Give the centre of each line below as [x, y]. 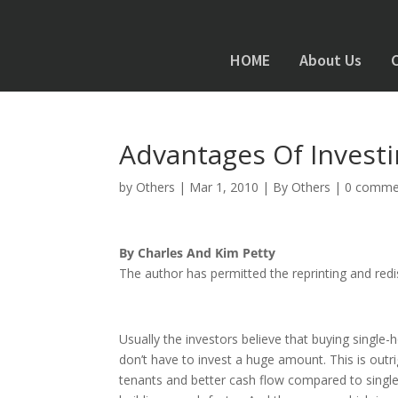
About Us [330, 60]
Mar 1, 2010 [224, 187]
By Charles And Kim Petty [198, 253]
